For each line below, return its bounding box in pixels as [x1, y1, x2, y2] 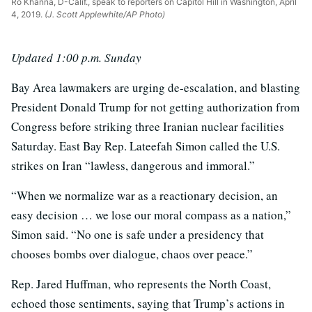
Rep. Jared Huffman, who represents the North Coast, [11, 276, 271, 292]
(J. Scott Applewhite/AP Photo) [42, 9, 165, 20]
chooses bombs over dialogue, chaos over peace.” [11, 246, 253, 263]
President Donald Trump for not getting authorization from [11, 99, 299, 116]
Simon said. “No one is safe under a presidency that [11, 226, 264, 243]
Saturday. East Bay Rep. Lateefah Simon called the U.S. [11, 138, 280, 155]
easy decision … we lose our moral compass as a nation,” [11, 207, 291, 224]
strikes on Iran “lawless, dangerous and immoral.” [11, 157, 255, 174]
